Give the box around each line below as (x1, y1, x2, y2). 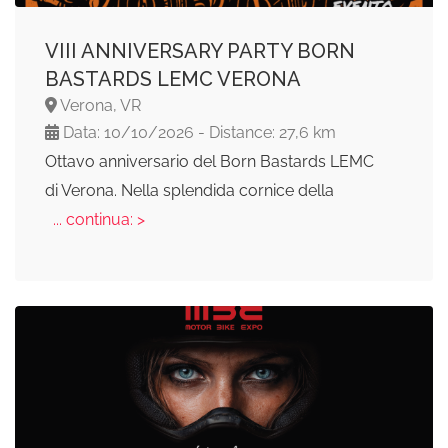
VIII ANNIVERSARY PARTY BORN (45, 39, 355, 64)
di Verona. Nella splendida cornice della (45, 181, 334, 201)
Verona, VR (57, 96, 141, 116)
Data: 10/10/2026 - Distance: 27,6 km (59, 123, 336, 143)
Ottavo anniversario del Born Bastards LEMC (45, 152, 374, 172)
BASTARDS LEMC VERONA (45, 67, 301, 92)
